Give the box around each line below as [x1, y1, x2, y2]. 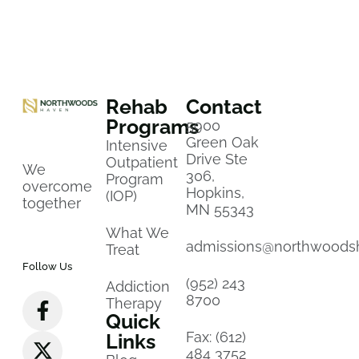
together [22, 194, 81, 212]
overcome [22, 177, 92, 195]
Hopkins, [185, 184, 244, 201]
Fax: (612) [185, 328, 246, 345]
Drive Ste [185, 150, 248, 167]
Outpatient [106, 153, 179, 171]
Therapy [106, 294, 163, 312]
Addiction [106, 277, 171, 295]
